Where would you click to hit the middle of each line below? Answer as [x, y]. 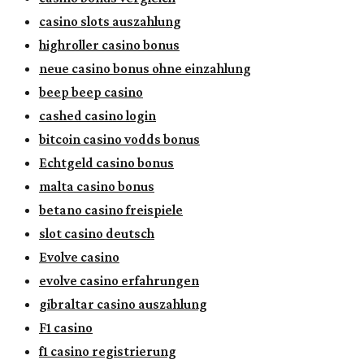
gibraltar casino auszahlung [123, 304]
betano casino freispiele [111, 210]
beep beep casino [91, 92]
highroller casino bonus [109, 45]
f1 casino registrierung [108, 351]
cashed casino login [97, 115]
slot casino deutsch [97, 233]
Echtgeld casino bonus [106, 162]
